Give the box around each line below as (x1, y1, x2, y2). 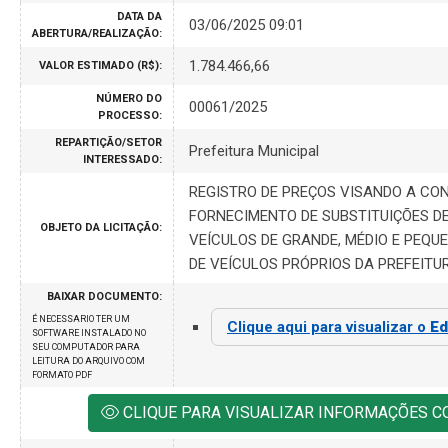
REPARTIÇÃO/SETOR (55, 135, 162, 149)
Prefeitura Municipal (189, 141, 319, 160)
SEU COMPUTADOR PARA (32, 341, 140, 352)
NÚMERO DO (96, 91, 162, 105)
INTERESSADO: (83, 152, 162, 166)
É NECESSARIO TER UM (32, 313, 130, 324)
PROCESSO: (98, 108, 162, 122)
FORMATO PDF (32, 369, 92, 380)
